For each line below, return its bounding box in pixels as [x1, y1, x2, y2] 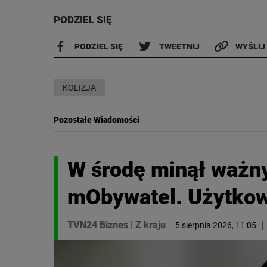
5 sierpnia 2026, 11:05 [175, 220, 256, 230]
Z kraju [135, 219, 166, 231]
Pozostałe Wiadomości [54, 114, 139, 125]
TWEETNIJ [159, 41, 200, 51]
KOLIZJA [63, 82, 96, 92]
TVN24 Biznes [67, 219, 128, 231]
